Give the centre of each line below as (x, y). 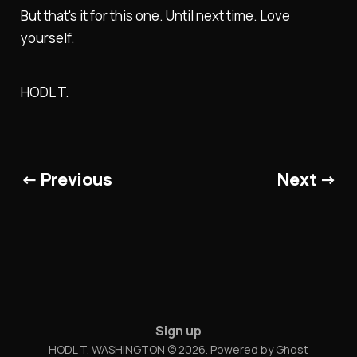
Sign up (178, 331)
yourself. (47, 37)
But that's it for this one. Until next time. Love (155, 15)
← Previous (66, 178)
